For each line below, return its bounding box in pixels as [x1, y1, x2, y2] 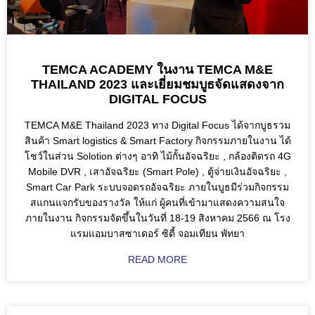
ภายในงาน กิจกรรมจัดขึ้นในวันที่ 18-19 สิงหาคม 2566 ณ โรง [25, 212, 290, 224]
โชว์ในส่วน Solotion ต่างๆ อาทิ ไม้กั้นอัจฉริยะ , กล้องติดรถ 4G [24, 150, 291, 162]
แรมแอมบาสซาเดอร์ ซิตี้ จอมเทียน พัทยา [70, 228, 245, 240]
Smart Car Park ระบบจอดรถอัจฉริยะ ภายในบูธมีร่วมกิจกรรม [26, 181, 289, 193]
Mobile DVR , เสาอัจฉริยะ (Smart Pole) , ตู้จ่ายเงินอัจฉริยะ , [28, 166, 287, 178]
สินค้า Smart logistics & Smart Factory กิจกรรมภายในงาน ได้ [24, 135, 291, 147]
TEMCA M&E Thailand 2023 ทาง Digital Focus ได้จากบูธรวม [25, 120, 290, 131]
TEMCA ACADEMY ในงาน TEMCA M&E [42, 63, 273, 77]
